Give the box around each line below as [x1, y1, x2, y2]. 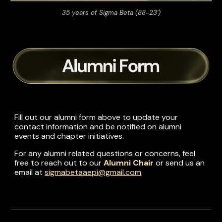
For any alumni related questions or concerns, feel [14, 148, 196, 159]
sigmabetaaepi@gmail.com [45, 166, 142, 177]
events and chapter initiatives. [14, 130, 124, 141]
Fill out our [14, 111, 55, 122]
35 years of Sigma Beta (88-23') [61, 8, 161, 17]
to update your [120, 111, 178, 122]
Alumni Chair [104, 157, 154, 168]
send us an [166, 157, 205, 168]
